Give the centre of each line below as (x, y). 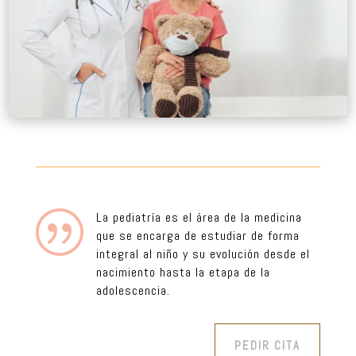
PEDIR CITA (268, 345)
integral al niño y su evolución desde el (203, 253)
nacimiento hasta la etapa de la (183, 272)
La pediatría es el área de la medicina (199, 217)
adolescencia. (133, 290)
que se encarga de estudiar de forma (197, 235)
